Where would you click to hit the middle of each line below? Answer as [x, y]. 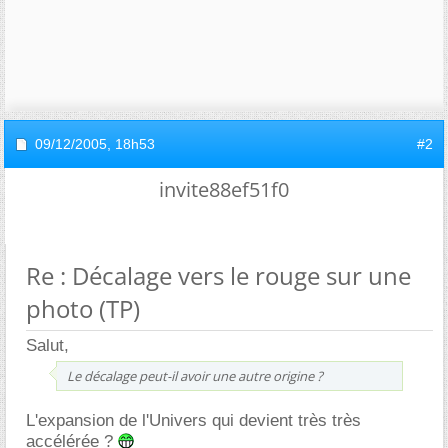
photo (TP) [83, 308]
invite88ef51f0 [224, 189]
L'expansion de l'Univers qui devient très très [193, 420]
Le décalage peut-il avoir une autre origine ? [195, 376]
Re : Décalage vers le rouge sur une [218, 275]
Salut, [47, 345]
